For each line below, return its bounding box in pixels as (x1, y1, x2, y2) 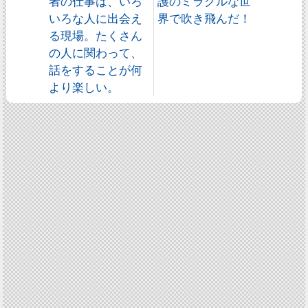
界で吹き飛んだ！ (157, 11, 252, 25)
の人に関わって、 (49, 45, 143, 60)
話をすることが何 (49, 63, 143, 77)
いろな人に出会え (49, 11, 143, 25)
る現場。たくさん (49, 28, 143, 43)
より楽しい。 (49, 80, 120, 94)
